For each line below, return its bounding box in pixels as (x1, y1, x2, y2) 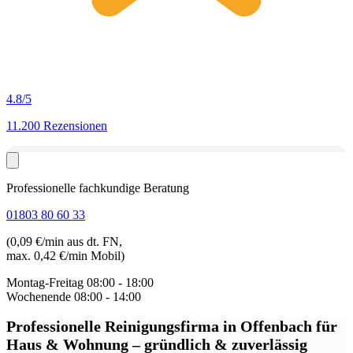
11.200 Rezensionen (6, 119, 107, 132)
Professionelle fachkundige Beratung (6, 181, 189, 195)
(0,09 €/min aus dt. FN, (6, 235, 122, 248)
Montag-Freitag (6, 276, 84, 289)
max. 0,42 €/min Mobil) (6, 249, 124, 262)
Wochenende (6, 290, 71, 303)
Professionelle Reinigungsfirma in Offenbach (6, 317, 316, 335)
